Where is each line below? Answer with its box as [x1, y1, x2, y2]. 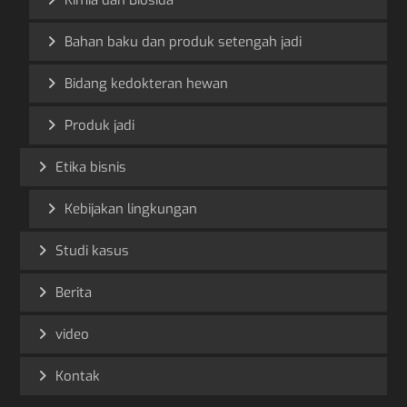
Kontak [55, 367, 101, 386]
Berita [55, 283, 93, 303]
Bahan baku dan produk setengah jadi [65, 33, 303, 52]
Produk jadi [65, 116, 135, 135]
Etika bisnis [55, 158, 127, 177]
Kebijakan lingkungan [65, 200, 198, 219]
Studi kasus [55, 242, 130, 261]
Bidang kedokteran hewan [65, 74, 229, 94]
